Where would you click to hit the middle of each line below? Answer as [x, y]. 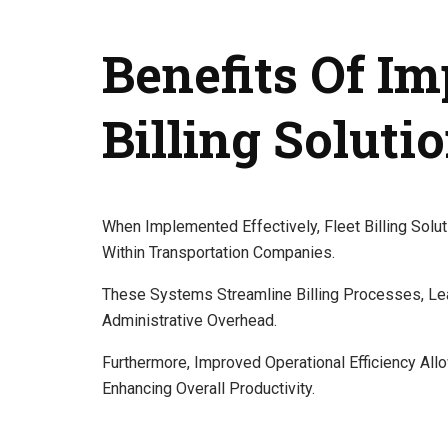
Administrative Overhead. [189, 320]
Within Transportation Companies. [218, 252]
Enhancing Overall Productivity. [208, 388]
